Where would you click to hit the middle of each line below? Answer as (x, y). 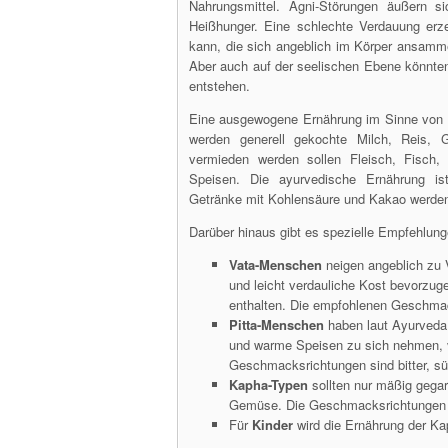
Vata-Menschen (275, 264)
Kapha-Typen (268, 384)
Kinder (272, 424)
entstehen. (219, 85)
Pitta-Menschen (276, 324)
